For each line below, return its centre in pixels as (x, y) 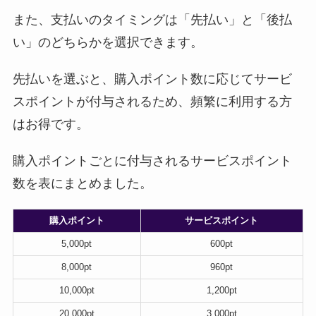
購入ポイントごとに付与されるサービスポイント (152, 160)
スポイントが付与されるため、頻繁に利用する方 (152, 101)
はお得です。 (50, 124)
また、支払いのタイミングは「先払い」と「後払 (152, 19)
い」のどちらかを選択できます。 (108, 42)
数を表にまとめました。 (82, 183)
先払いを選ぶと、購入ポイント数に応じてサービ (152, 79)
